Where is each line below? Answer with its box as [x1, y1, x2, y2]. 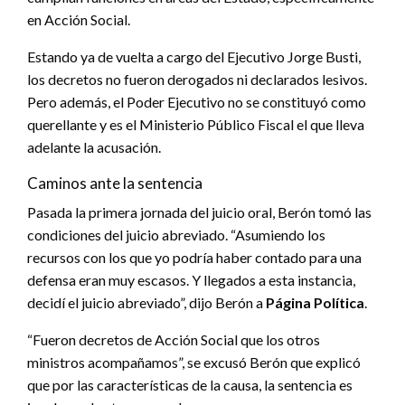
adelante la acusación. [27, 137, 161, 155]
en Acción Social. [27, 10, 130, 28]
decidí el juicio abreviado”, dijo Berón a [27, 293, 266, 311]
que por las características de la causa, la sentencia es [27, 375, 353, 393]
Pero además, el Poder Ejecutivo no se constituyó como [27, 92, 366, 110]
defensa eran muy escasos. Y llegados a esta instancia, [27, 270, 355, 288]
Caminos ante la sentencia [27, 173, 202, 193]
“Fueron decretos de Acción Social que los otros [27, 330, 320, 348]
